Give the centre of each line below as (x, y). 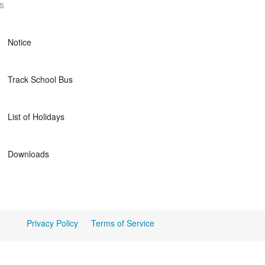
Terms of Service (123, 223)
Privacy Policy (52, 223)
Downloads (29, 154)
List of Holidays (36, 117)
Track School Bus (41, 79)
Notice (20, 42)
